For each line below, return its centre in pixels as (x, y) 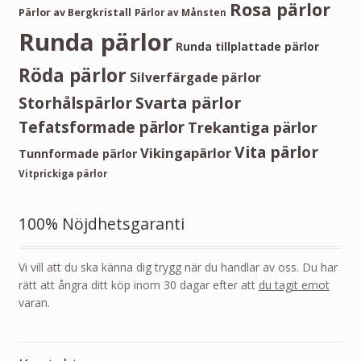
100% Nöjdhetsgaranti (101, 224)
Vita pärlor (276, 151)
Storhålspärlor (75, 102)
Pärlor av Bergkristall (75, 12)
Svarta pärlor (188, 102)
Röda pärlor (72, 75)
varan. (34, 303)
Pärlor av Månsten (180, 12)
